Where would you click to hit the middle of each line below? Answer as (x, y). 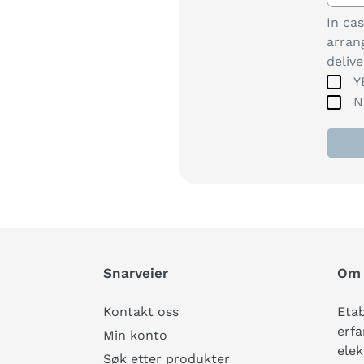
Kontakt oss (141, 311)
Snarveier (136, 273)
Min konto (135, 335)
